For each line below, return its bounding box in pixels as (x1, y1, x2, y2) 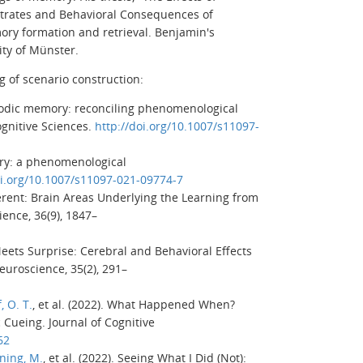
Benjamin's (152, 23, 215, 40)
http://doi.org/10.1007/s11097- (95, 117, 259, 134)
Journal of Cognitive (49, 314, 155, 330)
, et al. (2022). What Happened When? (32, 296, 235, 312)
